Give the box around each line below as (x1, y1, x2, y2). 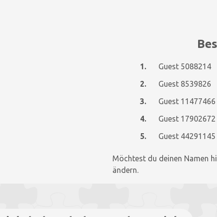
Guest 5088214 (158, 62, 211, 71)
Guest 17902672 (158, 114, 216, 123)
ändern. (112, 166, 139, 174)
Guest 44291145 (158, 132, 216, 140)
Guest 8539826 (158, 79, 211, 88)
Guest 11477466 (158, 97, 216, 106)
